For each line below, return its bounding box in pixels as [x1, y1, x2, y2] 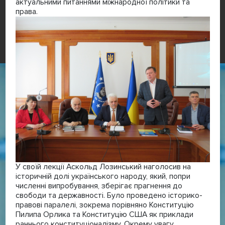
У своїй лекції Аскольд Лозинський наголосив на [15, 162, 191, 171]
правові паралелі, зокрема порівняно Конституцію [15, 200, 194, 209]
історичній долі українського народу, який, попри [15, 171, 190, 181]
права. [15, 7, 38, 16]
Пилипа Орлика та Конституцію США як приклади [15, 209, 193, 219]
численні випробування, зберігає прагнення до [15, 181, 182, 190]
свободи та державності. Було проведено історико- [15, 190, 202, 200]
